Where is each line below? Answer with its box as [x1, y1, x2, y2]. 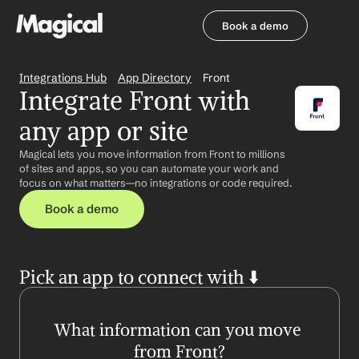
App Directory [118, 71, 192, 85]
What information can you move [54, 319, 301, 341]
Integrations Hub [19, 71, 107, 85]
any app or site [19, 115, 188, 147]
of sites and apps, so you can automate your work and [19, 162, 279, 175]
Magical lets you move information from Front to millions [19, 147, 285, 160]
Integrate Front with [19, 85, 250, 117]
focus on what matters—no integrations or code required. [19, 176, 292, 189]
